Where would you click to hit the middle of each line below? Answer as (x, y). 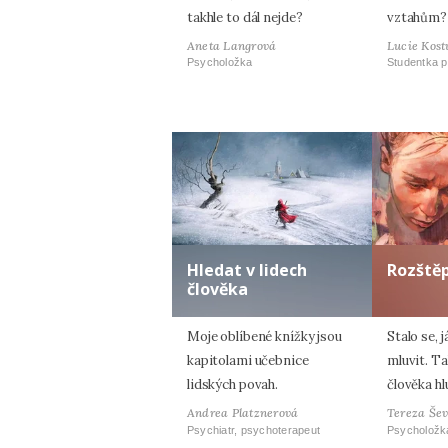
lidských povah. (233, 385)
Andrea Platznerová (243, 413)
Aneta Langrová (232, 45)
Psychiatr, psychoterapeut (253, 429)
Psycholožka (220, 62)
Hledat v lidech (247, 270)
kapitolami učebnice (248, 361)
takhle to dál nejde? (245, 17)
